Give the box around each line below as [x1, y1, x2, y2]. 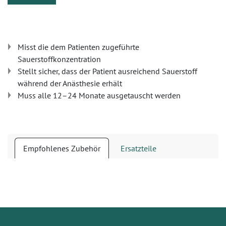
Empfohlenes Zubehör [23, 143, 100, 153]
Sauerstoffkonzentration [18, 54, 101, 64]
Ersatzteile [121, 143, 156, 153]
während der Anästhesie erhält [18, 78, 122, 88]
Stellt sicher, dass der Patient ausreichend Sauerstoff [18, 66, 197, 76]
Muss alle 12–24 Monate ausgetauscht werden [18, 90, 181, 100]
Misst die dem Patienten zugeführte [18, 42, 139, 52]
